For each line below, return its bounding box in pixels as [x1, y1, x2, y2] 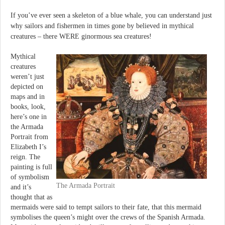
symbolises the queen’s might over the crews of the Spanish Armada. [11, 213, 205, 221]
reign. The [11, 153, 40, 161]
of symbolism [11, 173, 49, 181]
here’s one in [11, 113, 47, 121]
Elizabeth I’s [11, 143, 46, 151]
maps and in [11, 93, 45, 101]
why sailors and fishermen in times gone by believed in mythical [11, 22, 194, 30]
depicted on [11, 83, 43, 91]
